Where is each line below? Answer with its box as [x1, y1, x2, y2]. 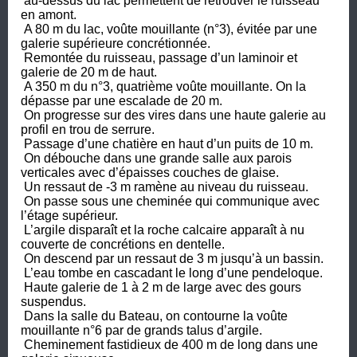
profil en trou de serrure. [21, 122, 155, 136]
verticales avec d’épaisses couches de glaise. [21, 165, 279, 179]
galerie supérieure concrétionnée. [21, 36, 210, 50]
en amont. [21, 7, 76, 22]
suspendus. [21, 294, 86, 308]
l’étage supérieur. [21, 208, 118, 222]
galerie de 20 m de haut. [21, 65, 157, 79]
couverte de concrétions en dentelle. [21, 237, 225, 251]
